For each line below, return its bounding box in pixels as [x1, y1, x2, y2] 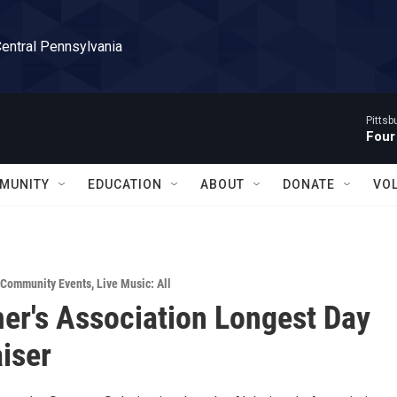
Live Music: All [97, 276, 171, 291]
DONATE [283, 177, 335, 191]
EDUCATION [88, 177, 162, 191]
